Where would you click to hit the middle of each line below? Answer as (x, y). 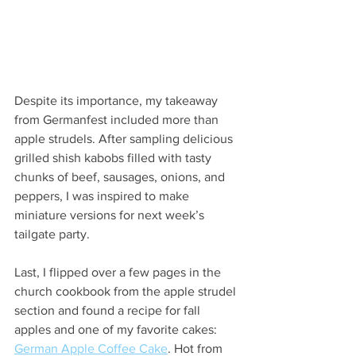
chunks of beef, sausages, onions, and (121, 176)
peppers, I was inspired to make (103, 195)
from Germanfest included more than (118, 119)
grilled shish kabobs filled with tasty (114, 157)
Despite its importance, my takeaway (118, 100)
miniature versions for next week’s (111, 215)
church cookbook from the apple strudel (127, 291)
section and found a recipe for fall (109, 310)
